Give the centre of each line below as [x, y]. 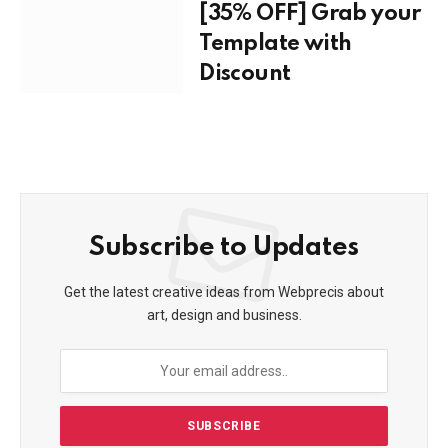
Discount [245, 74]
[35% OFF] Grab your [310, 14]
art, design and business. [224, 315]
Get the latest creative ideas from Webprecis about [224, 292]
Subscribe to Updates [224, 248]
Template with [275, 44]
